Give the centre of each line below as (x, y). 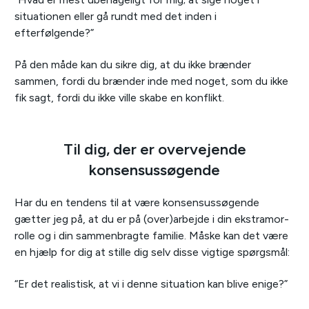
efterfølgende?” (54, 33)
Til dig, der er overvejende (154, 150)
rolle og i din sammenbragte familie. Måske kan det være (151, 236)
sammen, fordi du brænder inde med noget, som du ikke (151, 81)
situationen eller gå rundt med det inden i (116, 17)
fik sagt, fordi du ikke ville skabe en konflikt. (119, 98)
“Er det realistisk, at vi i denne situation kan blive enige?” (151, 284)
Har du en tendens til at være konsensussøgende (137, 203)
